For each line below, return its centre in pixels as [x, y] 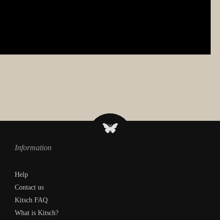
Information [33, 147]
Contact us [29, 187]
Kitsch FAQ [31, 200]
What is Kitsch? [37, 213]
